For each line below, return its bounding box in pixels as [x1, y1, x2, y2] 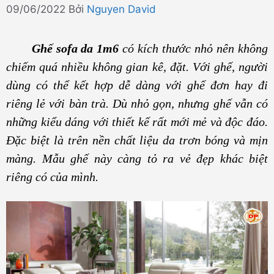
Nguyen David [87, 2, 156, 15]
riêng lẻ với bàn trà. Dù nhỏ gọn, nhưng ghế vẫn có [6, 96, 268, 110]
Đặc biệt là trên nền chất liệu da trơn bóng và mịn [6, 133, 268, 147]
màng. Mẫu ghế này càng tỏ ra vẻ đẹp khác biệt [6, 151, 268, 165]
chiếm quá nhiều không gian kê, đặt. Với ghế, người [6, 59, 268, 73]
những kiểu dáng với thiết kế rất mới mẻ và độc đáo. [6, 114, 268, 128]
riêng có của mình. [6, 169, 98, 183]
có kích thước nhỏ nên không [119, 41, 268, 55]
